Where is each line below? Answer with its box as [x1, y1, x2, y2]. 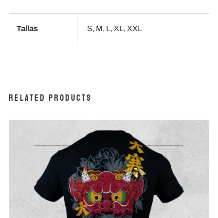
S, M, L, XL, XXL [87, 24, 142, 33]
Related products [8, 92, 92, 104]
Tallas [16, 24, 38, 33]
